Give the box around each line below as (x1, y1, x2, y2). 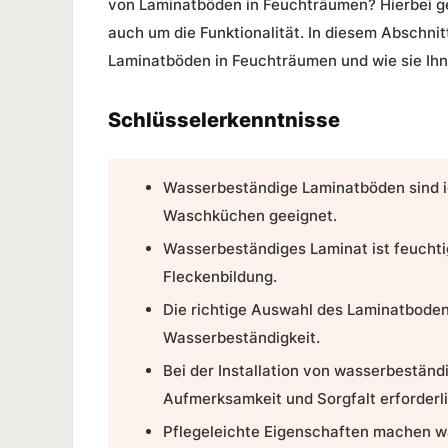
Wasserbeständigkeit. (163, 327, 320, 347)
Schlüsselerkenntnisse (108, 107, 340, 132)
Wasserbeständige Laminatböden (163, 177, 405, 197)
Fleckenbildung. (163, 266, 277, 286)
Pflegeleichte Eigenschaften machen (163, 421, 435, 441)
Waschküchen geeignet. (163, 205, 337, 225)
